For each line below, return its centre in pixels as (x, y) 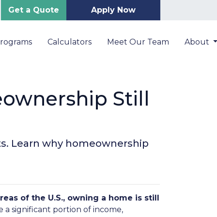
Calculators (69, 42)
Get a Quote (34, 10)
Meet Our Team (138, 42)
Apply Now (113, 10)
